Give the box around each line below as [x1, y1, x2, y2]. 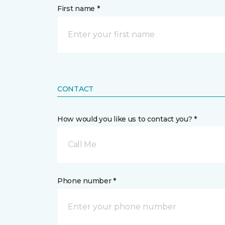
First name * [57, 4, 100, 13]
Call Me [68, 140, 96, 149]
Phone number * [57, 176, 117, 185]
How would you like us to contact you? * [57, 115, 197, 124]
